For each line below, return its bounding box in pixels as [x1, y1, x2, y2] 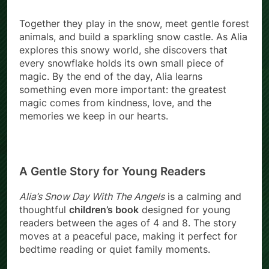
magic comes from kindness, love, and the [19, 97, 211, 109]
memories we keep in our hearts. [19, 110, 168, 122]
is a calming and [165, 190, 241, 202]
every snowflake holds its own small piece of [19, 57, 224, 70]
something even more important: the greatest [19, 83, 226, 96]
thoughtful [19, 203, 69, 216]
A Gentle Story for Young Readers [19, 165, 205, 179]
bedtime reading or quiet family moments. [19, 243, 210, 255]
